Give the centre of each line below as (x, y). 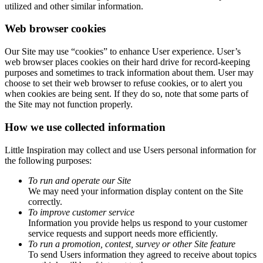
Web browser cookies (55, 29)
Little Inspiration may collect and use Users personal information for (130, 150)
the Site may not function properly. (69, 104)
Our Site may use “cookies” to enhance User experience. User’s (123, 52)
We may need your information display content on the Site (136, 191)
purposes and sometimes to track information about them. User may (129, 73)
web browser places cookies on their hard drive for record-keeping (127, 62)
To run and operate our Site (80, 180)
